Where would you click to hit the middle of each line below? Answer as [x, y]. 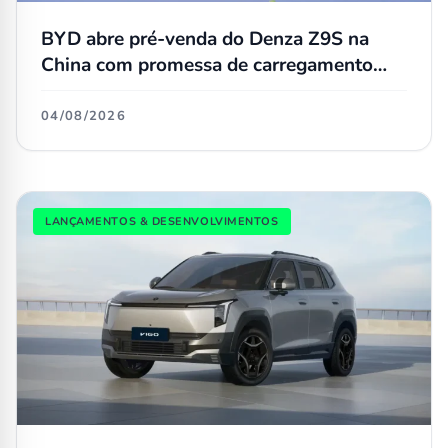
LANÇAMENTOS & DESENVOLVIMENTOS [162, 222]
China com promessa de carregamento [207, 65]
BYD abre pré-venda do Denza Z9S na [205, 39]
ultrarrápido [92, 91]
